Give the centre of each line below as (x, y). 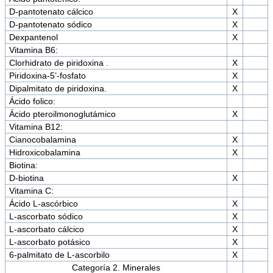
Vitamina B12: (36, 127)
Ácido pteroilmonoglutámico (62, 114)
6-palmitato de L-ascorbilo (59, 255)
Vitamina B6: (33, 50)
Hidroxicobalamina (44, 153)
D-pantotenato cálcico (51, 12)
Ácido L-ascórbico (43, 204)
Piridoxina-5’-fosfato (47, 76)
